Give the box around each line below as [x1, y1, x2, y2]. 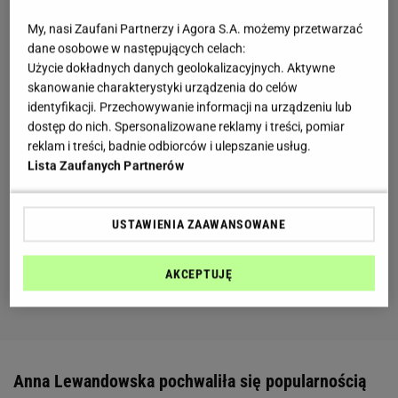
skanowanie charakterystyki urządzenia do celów [28, 80, 298, 95]
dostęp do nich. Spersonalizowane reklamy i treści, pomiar [28, 119, 346, 134]
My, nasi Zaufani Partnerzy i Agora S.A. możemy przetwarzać [28, 21, 363, 36]
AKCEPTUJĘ [165, 267, 233, 282]
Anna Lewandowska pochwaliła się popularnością [13, 370, 366, 393]
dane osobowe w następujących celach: [28, 41, 246, 56]
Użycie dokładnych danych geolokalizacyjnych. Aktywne [28, 60, 336, 76]
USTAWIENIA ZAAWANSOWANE [112, 217, 286, 232]
